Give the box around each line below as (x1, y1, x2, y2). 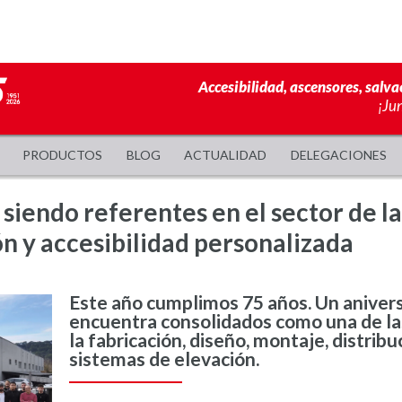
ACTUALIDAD (184, 147, 267, 162)
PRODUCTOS (22, 147, 102, 162)
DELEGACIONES (291, 147, 388, 162)
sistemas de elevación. (68, 346, 259, 370)
